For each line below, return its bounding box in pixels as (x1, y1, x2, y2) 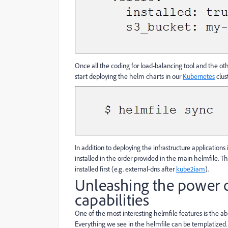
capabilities (75, 189, 150, 210)
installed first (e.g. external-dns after (75, 164, 176, 174)
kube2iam (176, 164, 205, 174)
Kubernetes (183, 71, 215, 81)
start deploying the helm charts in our (75, 71, 183, 81)
